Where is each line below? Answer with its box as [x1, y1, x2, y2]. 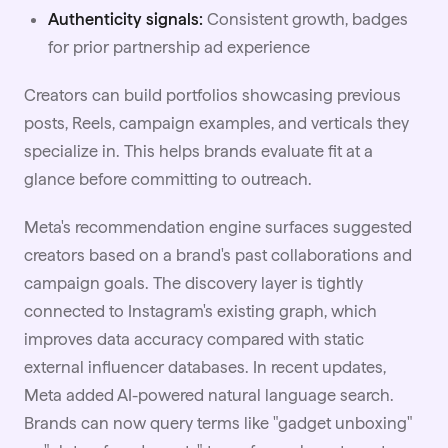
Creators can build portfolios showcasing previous [24, 85, 401, 106]
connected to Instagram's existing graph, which [24, 301, 377, 322]
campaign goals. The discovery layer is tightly [24, 273, 363, 294]
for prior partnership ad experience [48, 37, 310, 58]
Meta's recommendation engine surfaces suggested [24, 217, 412, 238]
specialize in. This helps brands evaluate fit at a [24, 141, 373, 162]
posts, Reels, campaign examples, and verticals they [24, 113, 409, 134]
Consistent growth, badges [203, 9, 408, 30]
